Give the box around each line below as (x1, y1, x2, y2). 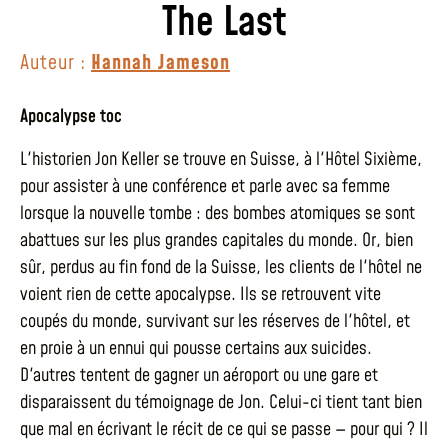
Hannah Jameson (91, 49, 230, 77)
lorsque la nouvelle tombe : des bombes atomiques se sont (20, 201, 415, 226)
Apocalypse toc (20, 104, 122, 129)
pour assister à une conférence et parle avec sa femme (20, 174, 390, 199)
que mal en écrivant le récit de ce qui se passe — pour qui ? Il (20, 417, 428, 442)
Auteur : (20, 49, 91, 77)
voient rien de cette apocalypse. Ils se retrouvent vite (20, 282, 381, 307)
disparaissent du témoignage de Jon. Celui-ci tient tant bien (20, 390, 422, 415)
